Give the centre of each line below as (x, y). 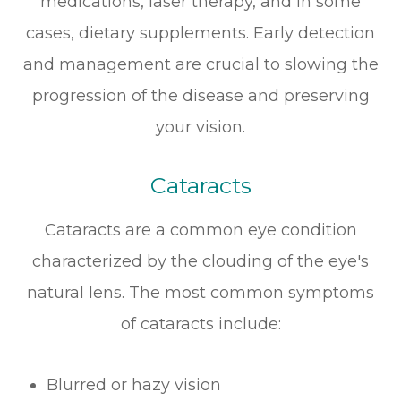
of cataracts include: (200, 324)
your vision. (200, 128)
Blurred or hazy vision (134, 385)
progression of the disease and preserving (200, 96)
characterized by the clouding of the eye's (200, 262)
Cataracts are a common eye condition (200, 230)
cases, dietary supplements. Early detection (200, 34)
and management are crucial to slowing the (200, 65)
